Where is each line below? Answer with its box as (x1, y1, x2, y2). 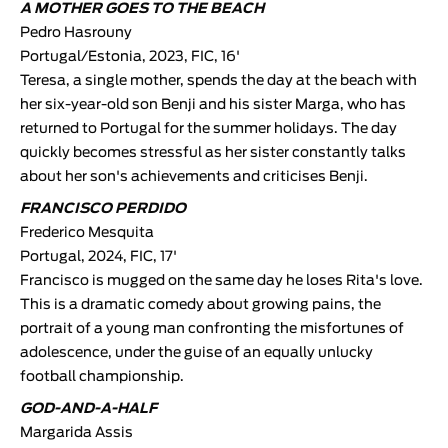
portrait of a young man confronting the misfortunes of (20, 321, 404, 336)
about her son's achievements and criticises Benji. (20, 169, 368, 184)
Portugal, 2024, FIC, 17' (20, 249, 177, 264)
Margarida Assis (20, 425, 133, 440)
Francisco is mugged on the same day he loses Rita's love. (20, 273, 423, 288)
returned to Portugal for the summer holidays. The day (20, 121, 397, 136)
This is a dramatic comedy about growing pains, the (20, 297, 381, 312)
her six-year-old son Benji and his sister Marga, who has (20, 97, 406, 112)
